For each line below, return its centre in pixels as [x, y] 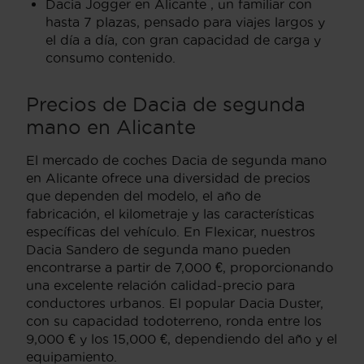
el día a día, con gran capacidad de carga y [183, 39]
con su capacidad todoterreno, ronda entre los [174, 321]
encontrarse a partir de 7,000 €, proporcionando [180, 267]
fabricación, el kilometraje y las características [170, 213]
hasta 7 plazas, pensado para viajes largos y [185, 22]
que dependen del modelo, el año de [143, 195]
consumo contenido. [110, 57]
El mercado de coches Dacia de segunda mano [176, 160]
